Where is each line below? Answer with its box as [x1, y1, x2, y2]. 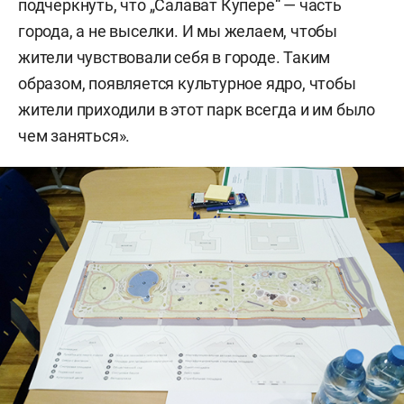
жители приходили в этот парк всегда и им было [18, 99, 375, 119]
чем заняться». [18, 125, 131, 145]
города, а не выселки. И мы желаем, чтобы [18, 21, 337, 41]
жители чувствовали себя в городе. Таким [18, 47, 331, 67]
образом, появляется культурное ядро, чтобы [18, 73, 356, 93]
